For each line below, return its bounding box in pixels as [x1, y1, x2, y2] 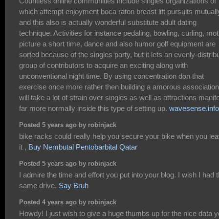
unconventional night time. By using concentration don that [19, 72, 204, 81]
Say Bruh [59, 181, 88, 190]
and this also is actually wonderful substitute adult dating [19, 18, 197, 27]
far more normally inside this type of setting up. [19, 104, 169, 113]
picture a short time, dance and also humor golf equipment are [19, 40, 216, 48]
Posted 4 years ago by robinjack [19, 199, 116, 206]
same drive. [19, 181, 59, 190]
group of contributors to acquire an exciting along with [19, 61, 188, 70]
